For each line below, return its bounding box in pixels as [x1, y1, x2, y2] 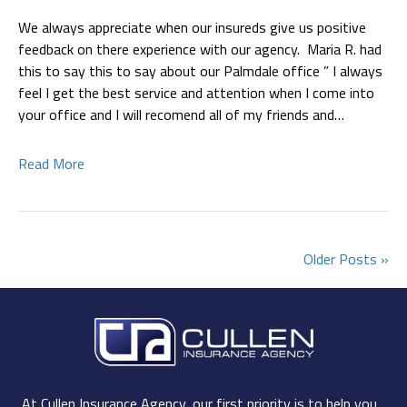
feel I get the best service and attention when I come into [18, 81, 374, 104]
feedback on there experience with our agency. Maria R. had [18, 37, 382, 60]
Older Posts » [303, 247, 389, 270]
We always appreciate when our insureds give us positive [18, 15, 366, 38]
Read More [18, 152, 84, 174]
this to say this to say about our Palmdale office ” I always [18, 59, 382, 82]
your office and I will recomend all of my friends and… [18, 103, 344, 125]
